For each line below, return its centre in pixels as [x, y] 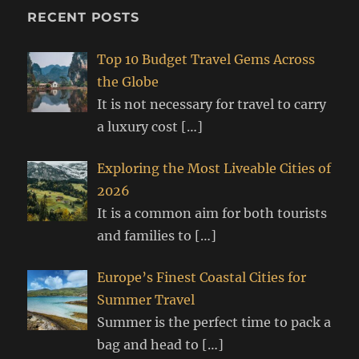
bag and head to [150, 345]
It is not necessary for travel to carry [212, 105]
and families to [146, 236]
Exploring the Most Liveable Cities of [214, 169]
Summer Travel [146, 300]
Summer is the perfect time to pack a [214, 323]
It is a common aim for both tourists [212, 214]
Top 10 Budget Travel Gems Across [206, 60]
